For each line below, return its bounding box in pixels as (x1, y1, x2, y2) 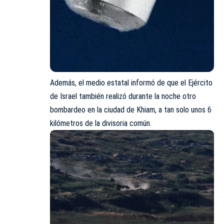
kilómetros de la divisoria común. (50, 118, 151, 128)
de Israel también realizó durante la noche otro (50, 91, 196, 101)
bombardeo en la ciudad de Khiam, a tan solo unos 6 (50, 104, 211, 114)
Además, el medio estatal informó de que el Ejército (50, 77, 212, 87)
